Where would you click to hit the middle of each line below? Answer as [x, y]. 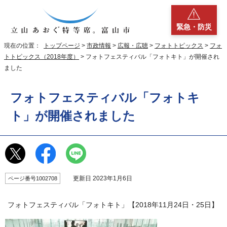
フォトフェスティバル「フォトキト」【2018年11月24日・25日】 [113, 205]
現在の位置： [24, 46]
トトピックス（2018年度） [42, 57]
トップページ [62, 46]
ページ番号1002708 [33, 179]
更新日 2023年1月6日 [99, 179]
